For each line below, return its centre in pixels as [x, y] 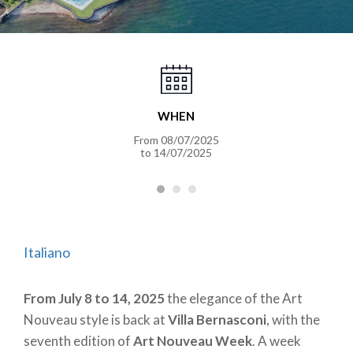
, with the [293, 320]
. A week [277, 341]
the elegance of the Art [234, 299]
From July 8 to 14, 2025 [94, 299]
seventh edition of [77, 341]
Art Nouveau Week [191, 341]
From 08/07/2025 [176, 139]
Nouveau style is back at [96, 320]
